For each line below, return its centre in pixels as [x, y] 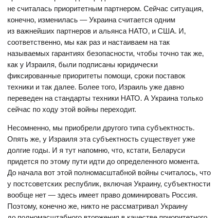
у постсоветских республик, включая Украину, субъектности [109, 184]
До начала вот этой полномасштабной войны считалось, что [109, 173]
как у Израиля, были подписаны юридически [82, 64]
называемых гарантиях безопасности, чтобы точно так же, [106, 53]
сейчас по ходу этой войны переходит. [72, 109]
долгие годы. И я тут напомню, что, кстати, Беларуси [96, 150]
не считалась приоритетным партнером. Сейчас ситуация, [105, 9]
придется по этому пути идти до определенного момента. [103, 161]
